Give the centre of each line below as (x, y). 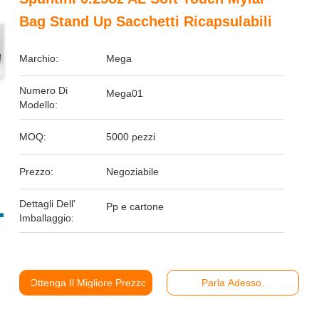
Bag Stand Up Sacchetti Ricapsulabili (146, 21)
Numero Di (44, 90)
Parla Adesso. (232, 283)
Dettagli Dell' (48, 204)
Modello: (39, 105)
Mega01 (125, 93)
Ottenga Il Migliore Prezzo (89, 283)
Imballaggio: (47, 218)
